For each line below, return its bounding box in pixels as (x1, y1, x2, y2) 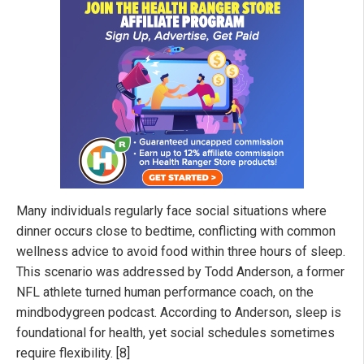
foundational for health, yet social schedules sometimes (16, 325, 335, 341)
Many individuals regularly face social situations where (16, 203, 327, 219)
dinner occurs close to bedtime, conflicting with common (16, 223, 336, 240)
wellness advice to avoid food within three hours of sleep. (16, 244, 345, 260)
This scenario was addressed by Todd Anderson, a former (16, 264, 344, 280)
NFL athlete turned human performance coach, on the (16, 284, 314, 301)
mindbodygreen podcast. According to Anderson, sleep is (16, 305, 341, 321)
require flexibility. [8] (16, 345, 130, 362)
